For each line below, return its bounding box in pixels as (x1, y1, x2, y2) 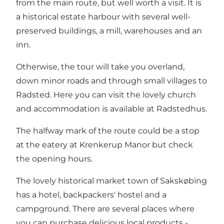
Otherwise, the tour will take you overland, (16, 61, 184, 71)
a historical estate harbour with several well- (16, 11, 190, 21)
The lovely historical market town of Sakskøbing (16, 175, 207, 185)
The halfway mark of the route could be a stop (16, 125, 199, 135)
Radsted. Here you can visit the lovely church (16, 89, 196, 99)
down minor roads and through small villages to (16, 75, 207, 85)
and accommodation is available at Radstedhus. (16, 103, 207, 113)
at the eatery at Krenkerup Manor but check (16, 139, 193, 149)
